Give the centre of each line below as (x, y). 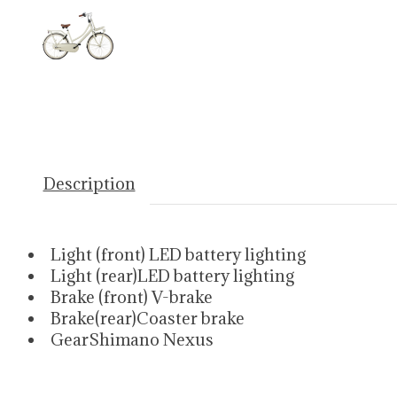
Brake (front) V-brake (131, 297)
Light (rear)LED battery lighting (172, 276)
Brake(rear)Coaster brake (147, 319)
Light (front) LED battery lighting (178, 255)
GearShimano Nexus (132, 340)
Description (89, 184)
